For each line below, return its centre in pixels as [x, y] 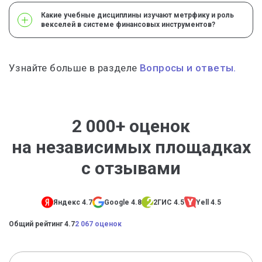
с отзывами [131, 168]
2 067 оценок [98, 224]
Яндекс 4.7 [73, 203]
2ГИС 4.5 [168, 203]
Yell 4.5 [208, 203]
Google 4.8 [123, 203]
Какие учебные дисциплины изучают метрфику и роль [137, 15]
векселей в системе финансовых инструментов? [128, 25]
